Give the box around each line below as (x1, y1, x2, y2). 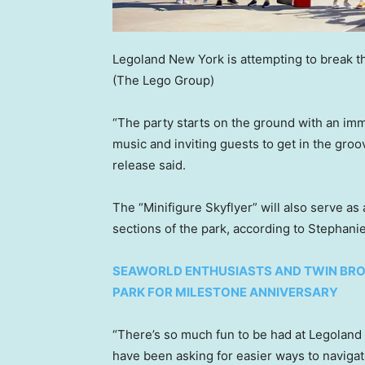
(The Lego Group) (112, 72, 214, 88)
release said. (112, 156, 186, 173)
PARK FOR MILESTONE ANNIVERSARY (112, 284, 338, 300)
